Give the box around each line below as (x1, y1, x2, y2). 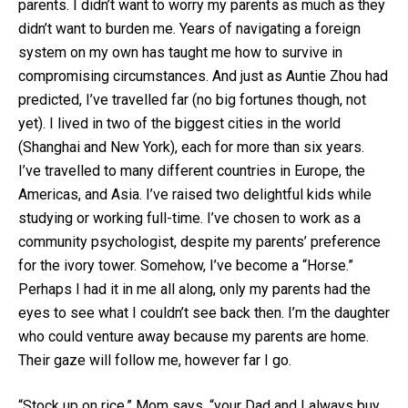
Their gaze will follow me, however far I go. (18, 352, 291, 370)
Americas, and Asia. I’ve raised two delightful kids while (18, 186, 372, 204)
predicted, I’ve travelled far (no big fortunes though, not (18, 91, 366, 109)
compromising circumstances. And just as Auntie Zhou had (18, 67, 388, 86)
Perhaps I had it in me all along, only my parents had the (18, 280, 371, 299)
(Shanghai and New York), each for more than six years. (18, 138, 364, 157)
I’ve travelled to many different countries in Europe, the (18, 162, 365, 180)
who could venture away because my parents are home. (18, 328, 369, 346)
